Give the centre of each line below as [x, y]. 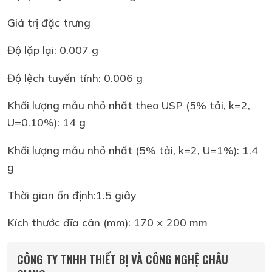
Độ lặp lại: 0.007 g [53, 50]
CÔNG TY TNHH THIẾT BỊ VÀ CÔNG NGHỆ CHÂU [123, 259]
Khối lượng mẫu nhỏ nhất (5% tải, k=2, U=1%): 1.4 [133, 150]
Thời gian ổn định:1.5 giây [72, 195]
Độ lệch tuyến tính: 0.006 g [75, 77]
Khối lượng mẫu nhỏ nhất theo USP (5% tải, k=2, [129, 105]
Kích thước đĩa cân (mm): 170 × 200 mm [107, 223]
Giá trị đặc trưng [49, 22]
